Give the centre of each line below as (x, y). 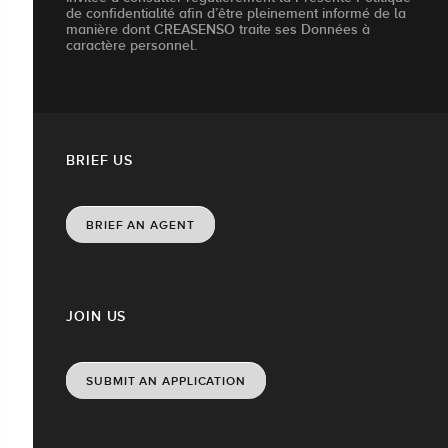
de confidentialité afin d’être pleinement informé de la (236, 13)
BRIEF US (100, 160)
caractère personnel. (131, 45)
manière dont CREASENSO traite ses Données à (218, 29)
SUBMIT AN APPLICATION (166, 381)
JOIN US (96, 316)
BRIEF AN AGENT (140, 225)
